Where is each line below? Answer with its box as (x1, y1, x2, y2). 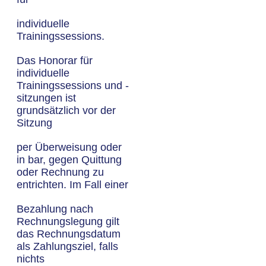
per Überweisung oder (17, 141, 122, 153)
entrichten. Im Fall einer (17, 179, 128, 191)
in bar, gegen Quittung (17, 154, 122, 166)
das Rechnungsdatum (17, 228, 121, 240)
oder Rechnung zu (17, 166, 104, 178)
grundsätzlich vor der (17, 104, 116, 116)
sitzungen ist (17, 92, 76, 104)
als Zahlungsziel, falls (17, 240, 118, 252)
